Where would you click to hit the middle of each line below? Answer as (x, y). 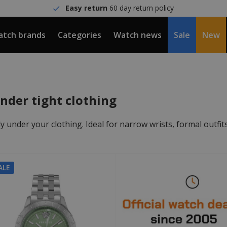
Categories (80, 35)
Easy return (87, 8)
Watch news (138, 35)
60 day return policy (141, 8)
